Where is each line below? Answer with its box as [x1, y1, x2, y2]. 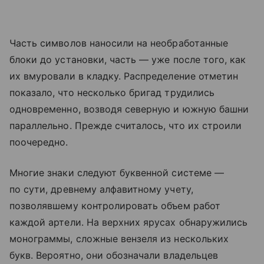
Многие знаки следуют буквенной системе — [9, 167, 224, 179]
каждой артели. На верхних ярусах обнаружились [9, 216, 248, 229]
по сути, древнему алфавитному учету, [9, 183, 193, 196]
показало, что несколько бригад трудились [9, 87, 214, 99]
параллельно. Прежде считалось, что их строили [9, 120, 242, 132]
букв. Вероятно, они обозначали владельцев [9, 249, 218, 262]
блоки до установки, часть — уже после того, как [9, 54, 246, 66]
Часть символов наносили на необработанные [9, 37, 228, 49]
